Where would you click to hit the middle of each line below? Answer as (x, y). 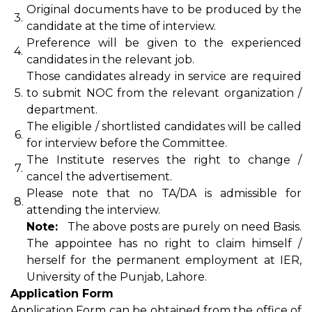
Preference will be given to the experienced (164, 43)
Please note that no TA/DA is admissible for (164, 193)
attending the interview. (93, 210)
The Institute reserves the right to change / (164, 160)
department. (62, 110)
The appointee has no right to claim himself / (164, 243)
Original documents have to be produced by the (164, 9)
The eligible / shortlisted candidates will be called (164, 126)
